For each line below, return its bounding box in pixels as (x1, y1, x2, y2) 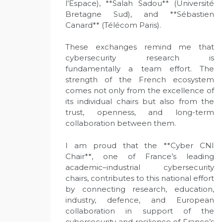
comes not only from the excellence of (65, 86, 214, 95)
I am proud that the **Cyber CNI (65, 140, 214, 150)
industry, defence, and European (65, 195, 214, 205)
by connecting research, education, (65, 184, 214, 194)
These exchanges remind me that (65, 42, 214, 52)
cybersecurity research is (65, 53, 214, 62)
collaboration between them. (65, 118, 176, 128)
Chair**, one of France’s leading (65, 151, 214, 161)
